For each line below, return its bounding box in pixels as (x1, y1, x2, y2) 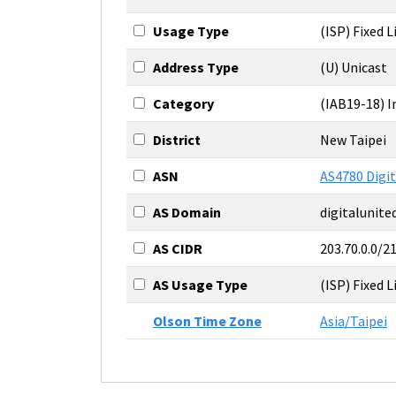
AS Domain (153, 203, 221, 221)
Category (153, 95, 214, 112)
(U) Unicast (320, 58, 387, 76)
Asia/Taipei (320, 312, 387, 330)
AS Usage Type (153, 276, 247, 293)
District (153, 131, 201, 148)
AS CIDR (153, 240, 202, 257)
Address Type (153, 58, 239, 76)
